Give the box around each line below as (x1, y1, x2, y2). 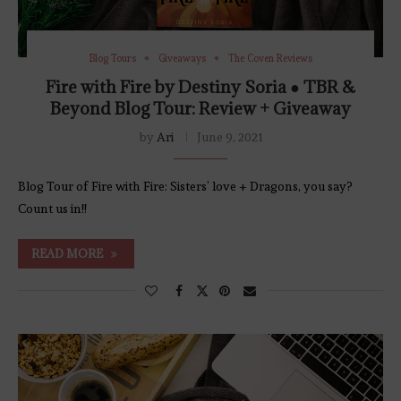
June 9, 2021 (196, 129, 263, 144)
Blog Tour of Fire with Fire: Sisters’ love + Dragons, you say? (18, 178, 352, 193)
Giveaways (158, 52, 206, 64)
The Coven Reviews (227, 52, 312, 64)
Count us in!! (18, 200, 87, 216)
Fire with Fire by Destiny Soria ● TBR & (46, 75, 355, 98)
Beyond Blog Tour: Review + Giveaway (50, 97, 351, 119)
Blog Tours (89, 52, 136, 64)
